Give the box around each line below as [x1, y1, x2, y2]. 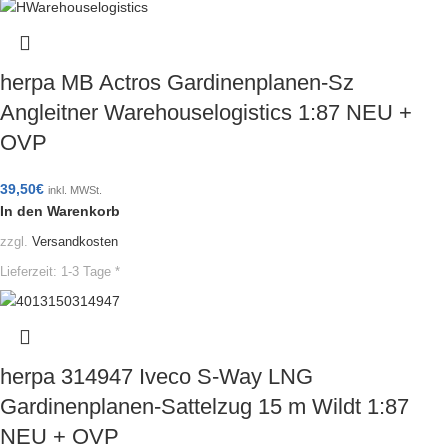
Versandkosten [32, 234, 118, 249]
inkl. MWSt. [48, 184, 102, 197]
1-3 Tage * [61, 264, 120, 279]
